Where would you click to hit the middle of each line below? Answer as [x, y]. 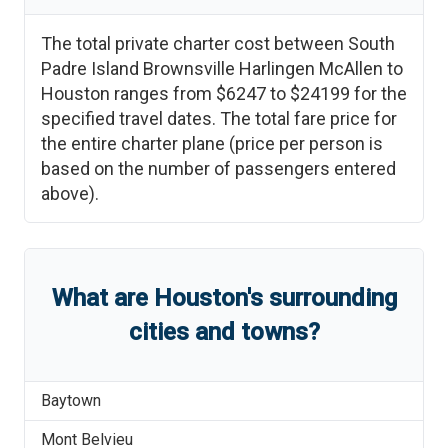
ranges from [163, 93]
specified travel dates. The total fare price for [219, 118]
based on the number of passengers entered [218, 168]
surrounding [329, 298]
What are [102, 298]
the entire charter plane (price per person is [212, 143]
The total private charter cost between [194, 43]
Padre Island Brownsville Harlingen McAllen [212, 68]
